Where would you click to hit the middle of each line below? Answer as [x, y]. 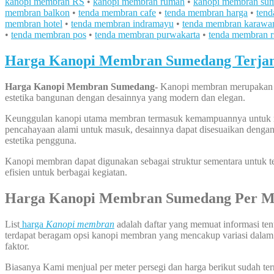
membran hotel [34, 24]
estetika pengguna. [41, 141]
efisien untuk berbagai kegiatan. [66, 172]
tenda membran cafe [117, 13]
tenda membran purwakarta [147, 35]
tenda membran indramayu [122, 24]
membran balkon [37, 13]
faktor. [17, 246]
